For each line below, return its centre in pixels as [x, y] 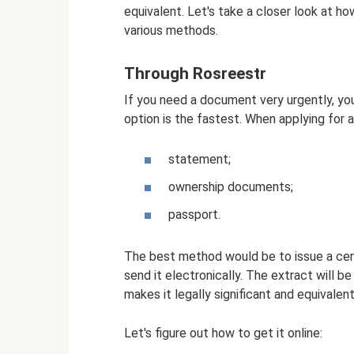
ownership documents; [231, 187]
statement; [200, 159]
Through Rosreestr [195, 74]
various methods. [171, 31]
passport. [194, 215]
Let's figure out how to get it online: [223, 333]
